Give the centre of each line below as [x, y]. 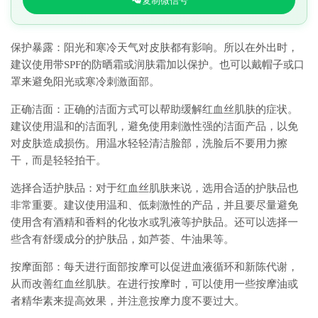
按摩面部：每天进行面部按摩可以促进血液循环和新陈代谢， [154, 267]
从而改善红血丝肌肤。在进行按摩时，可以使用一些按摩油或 [154, 284]
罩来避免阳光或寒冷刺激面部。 [85, 82]
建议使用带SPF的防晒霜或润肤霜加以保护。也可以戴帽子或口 [158, 65]
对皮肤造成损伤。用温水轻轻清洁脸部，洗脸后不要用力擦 [149, 144]
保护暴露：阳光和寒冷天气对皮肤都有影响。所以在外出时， [154, 48]
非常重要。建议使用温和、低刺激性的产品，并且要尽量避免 [154, 205]
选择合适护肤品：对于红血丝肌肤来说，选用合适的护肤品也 [154, 188]
